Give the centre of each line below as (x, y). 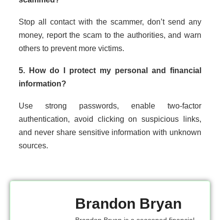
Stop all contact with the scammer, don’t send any (110, 22)
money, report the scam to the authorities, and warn (110, 35)
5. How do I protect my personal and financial (110, 71)
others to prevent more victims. (71, 49)
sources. (33, 146)
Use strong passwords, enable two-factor (110, 106)
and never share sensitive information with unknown (110, 133)
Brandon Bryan (128, 204)
